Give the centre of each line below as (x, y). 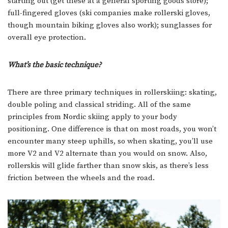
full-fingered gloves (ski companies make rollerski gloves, (109, 13)
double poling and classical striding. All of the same (99, 105)
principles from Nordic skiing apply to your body (92, 117)
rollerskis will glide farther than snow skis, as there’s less (108, 166)
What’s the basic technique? (54, 65)
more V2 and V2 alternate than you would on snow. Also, (107, 154)
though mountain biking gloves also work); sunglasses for (110, 25)
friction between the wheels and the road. (81, 178)
